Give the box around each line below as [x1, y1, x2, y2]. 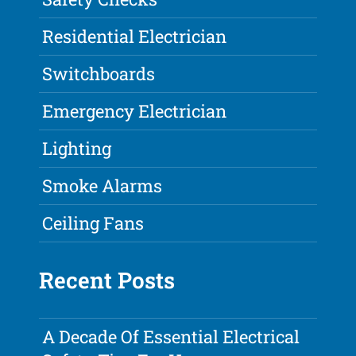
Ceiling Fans [42, 211, 145, 235]
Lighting [42, 137, 112, 161]
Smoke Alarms [42, 174, 163, 198]
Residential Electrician [42, 25, 227, 48]
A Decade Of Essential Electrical [42, 325, 300, 349]
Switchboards [42, 62, 156, 86]
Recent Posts [39, 265, 176, 296]
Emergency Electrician [42, 99, 227, 123]
